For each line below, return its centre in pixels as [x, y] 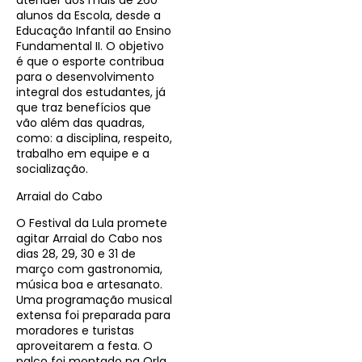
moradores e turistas [75, 330]
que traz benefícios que [84, 108]
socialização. [52, 169]
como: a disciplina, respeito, [94, 139]
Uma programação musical [94, 299]
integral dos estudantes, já [91, 93]
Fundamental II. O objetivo [90, 46]
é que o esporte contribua [90, 62]
